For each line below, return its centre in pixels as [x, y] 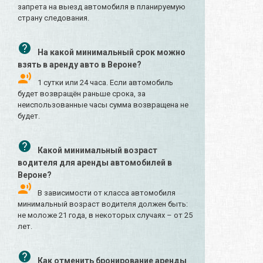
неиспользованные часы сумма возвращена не [103, 105]
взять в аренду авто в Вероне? [80, 65]
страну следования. [53, 18]
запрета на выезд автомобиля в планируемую [102, 7]
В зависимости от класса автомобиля [107, 193]
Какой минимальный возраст [97, 151]
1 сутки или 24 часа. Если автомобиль [105, 83]
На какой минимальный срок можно [112, 53]
